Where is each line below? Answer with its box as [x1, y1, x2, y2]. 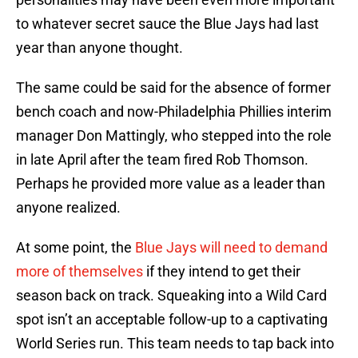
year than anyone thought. [16, 39, 186, 57]
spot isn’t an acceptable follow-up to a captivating [16, 311, 328, 328]
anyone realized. [16, 199, 124, 217]
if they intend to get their [143, 263, 300, 280]
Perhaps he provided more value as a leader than [16, 175, 325, 193]
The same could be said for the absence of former [16, 79, 331, 97]
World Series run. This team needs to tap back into [16, 335, 334, 352]
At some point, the [16, 239, 135, 257]
